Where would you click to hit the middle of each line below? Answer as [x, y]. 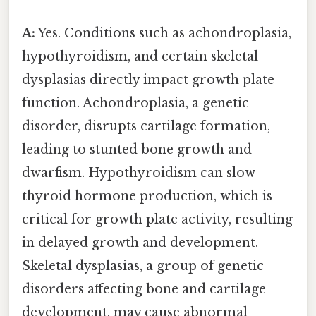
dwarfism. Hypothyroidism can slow [139, 172]
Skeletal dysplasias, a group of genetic [143, 266]
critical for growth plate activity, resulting [157, 219]
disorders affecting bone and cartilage [144, 289]
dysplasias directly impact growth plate [148, 79]
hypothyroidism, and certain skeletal [140, 56]
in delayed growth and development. [140, 242]
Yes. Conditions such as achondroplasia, [163, 33]
